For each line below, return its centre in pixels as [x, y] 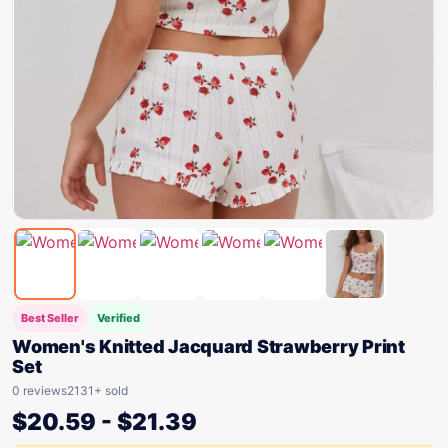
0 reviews [39, 390]
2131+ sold [97, 390]
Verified [118, 318]
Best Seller [50, 318]
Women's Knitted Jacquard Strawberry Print [208, 346]
